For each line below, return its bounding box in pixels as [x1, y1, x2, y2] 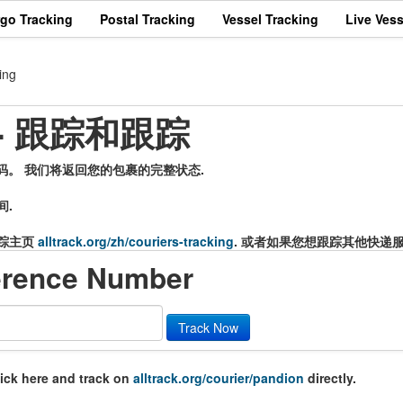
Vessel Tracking [222, 10, 318, 28]
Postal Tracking [100, 10, 195, 28]
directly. [304, 369, 356, 387]
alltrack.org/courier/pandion [133, 369, 304, 387]
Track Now [178, 318, 238, 336]
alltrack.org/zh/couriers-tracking [38, 232, 234, 250]
